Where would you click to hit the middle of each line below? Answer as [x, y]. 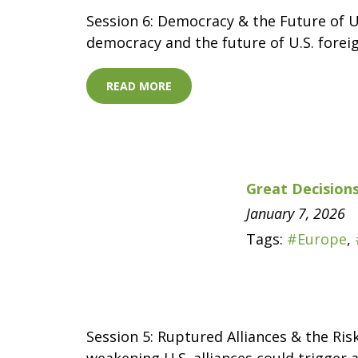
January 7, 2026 [296, 214]
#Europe [317, 239]
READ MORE [139, 86]
